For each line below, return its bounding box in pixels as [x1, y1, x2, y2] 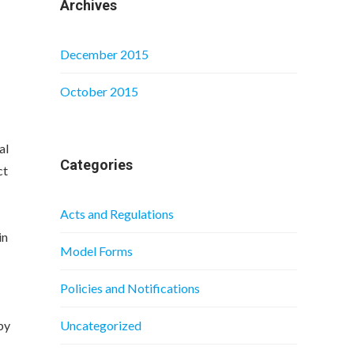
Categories [60, 156, 133, 173]
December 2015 [60, 47, 149, 62]
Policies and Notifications [60, 281, 200, 296]
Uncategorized [60, 318, 141, 333]
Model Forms [60, 243, 133, 258]
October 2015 [60, 84, 138, 99]
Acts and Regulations [60, 206, 174, 221]
